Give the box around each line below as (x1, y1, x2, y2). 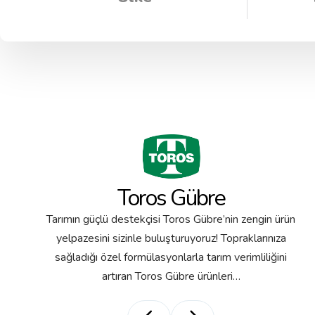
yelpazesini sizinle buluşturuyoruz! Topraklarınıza (56, 230, 286, 246)
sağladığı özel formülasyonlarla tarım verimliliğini (55, 249, 288, 265)
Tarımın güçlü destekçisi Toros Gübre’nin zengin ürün (46, 211, 296, 227)
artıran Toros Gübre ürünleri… (101, 268, 240, 284)
